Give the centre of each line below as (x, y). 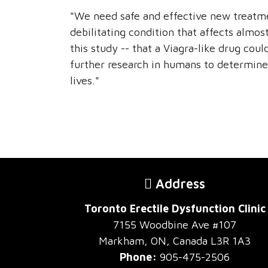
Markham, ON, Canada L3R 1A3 (175, 241)
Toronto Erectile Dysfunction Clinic (175, 209)
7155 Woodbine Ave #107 (175, 225)
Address (179, 184)
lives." (85, 81)
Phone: (138, 257)
